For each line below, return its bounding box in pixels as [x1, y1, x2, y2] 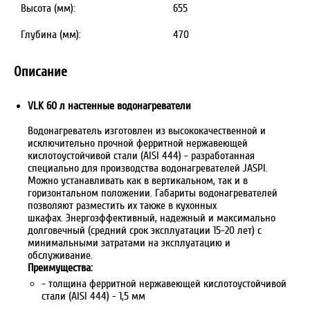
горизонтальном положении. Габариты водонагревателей [28, 187, 277, 199]
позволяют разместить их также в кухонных [28, 199, 217, 212]
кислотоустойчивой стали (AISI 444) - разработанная [28, 149, 255, 162]
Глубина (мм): [21, 28, 81, 41]
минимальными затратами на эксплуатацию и [28, 237, 230, 249]
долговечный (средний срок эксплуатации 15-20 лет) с [28, 224, 262, 237]
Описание [14, 64, 67, 80]
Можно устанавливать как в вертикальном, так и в [28, 174, 248, 187]
